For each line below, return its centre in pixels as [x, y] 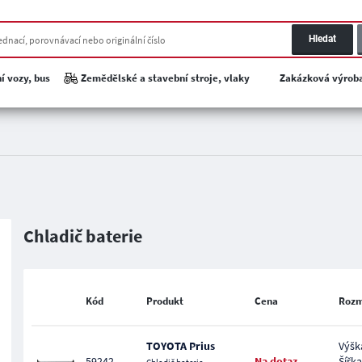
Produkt [164, 301]
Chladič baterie [83, 236]
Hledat [323, 39]
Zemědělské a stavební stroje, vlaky [165, 78]
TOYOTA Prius [180, 346]
